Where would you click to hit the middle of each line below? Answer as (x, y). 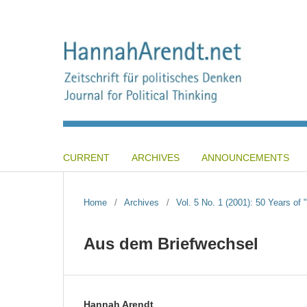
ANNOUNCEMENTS (245, 157)
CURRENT (86, 157)
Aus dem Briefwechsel (171, 243)
